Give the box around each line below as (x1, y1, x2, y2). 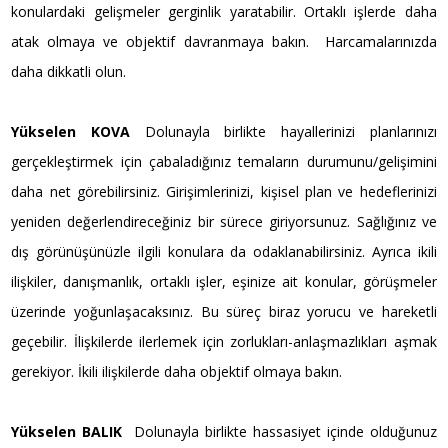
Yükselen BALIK (11, 421, 123, 441)
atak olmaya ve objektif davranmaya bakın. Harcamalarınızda (11, 31, 437, 51)
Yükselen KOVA (11, 121, 130, 141)
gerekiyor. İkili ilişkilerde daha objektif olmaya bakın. (11, 361, 343, 381)
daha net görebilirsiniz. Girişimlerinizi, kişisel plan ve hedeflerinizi (11, 181, 437, 201)
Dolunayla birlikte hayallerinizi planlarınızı (144, 121, 437, 141)
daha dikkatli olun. (11, 61, 127, 81)
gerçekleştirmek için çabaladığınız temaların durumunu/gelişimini (11, 151, 437, 171)
